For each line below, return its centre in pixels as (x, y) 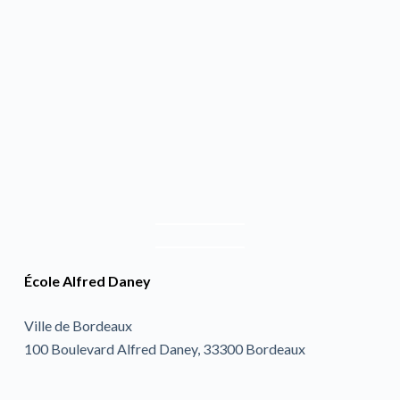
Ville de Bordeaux (78, 325)
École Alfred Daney (87, 281)
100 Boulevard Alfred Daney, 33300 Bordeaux (164, 349)
